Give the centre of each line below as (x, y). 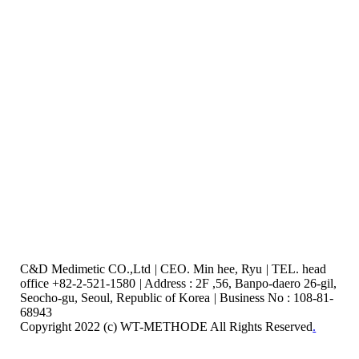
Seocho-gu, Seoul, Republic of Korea (117, 297)
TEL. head (298, 268)
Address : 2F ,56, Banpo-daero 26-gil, (240, 283)
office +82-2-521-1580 (80, 283)
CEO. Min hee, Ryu (212, 268)
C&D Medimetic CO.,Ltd (87, 268)
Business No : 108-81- (275, 297)
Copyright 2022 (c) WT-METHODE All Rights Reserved (167, 326)
